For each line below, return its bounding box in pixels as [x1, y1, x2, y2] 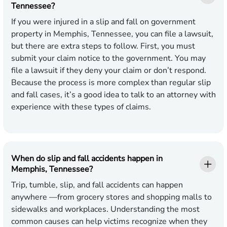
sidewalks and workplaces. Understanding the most [11, 204, 200, 215]
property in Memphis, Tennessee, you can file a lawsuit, [11, 28, 213, 40]
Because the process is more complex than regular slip [11, 77, 211, 89]
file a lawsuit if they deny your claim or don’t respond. [11, 65, 206, 77]
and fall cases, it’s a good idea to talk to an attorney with [11, 89, 216, 101]
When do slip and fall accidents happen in [11, 153, 163, 165]
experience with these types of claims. [11, 101, 151, 113]
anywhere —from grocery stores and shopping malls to [11, 192, 212, 203]
